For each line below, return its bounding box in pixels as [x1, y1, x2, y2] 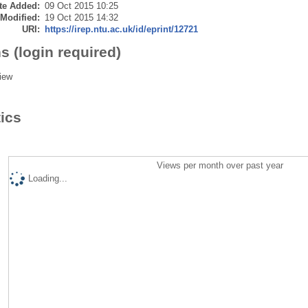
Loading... [27, 173, 67, 184]
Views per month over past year [157, 159, 284, 170]
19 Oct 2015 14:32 [44, 12, 118, 23]
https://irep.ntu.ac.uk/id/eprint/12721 [44, 23, 198, 34]
